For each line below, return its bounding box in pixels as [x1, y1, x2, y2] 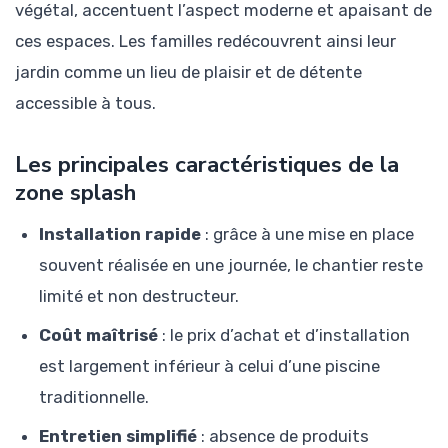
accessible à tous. [15, 92, 156, 113]
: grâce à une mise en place [201, 224, 414, 245]
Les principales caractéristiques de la [15, 148, 399, 180]
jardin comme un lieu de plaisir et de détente [15, 61, 362, 82]
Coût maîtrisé [39, 325, 158, 346]
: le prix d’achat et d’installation [158, 325, 410, 346]
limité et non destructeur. [39, 286, 239, 307]
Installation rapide [39, 224, 201, 245]
